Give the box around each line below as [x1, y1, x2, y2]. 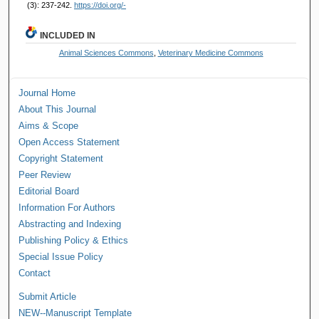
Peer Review [19, 169, 71, 180]
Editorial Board [19, 185, 80, 197]
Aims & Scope [19, 120, 79, 131]
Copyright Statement [19, 152, 104, 164]
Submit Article [19, 291, 77, 302]
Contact [19, 267, 51, 278]
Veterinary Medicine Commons [157, 48, 263, 57]
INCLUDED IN [40, 30, 96, 41]
